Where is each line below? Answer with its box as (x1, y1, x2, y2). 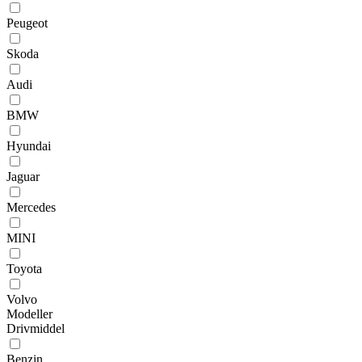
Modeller (6, 306, 53, 321)
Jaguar (6, 169, 40, 183)
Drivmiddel (6, 321, 65, 335)
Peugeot (6, 15, 48, 30)
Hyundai (6, 138, 51, 153)
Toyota (6, 261, 42, 276)
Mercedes (6, 200, 56, 214)
